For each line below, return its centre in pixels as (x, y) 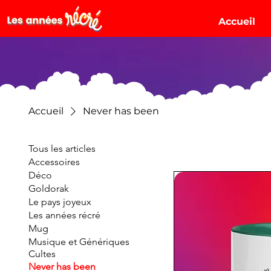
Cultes (42, 254)
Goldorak (48, 188)
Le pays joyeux (60, 202)
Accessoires (54, 162)
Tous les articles (62, 149)
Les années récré (64, 215)
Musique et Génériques (79, 242)
